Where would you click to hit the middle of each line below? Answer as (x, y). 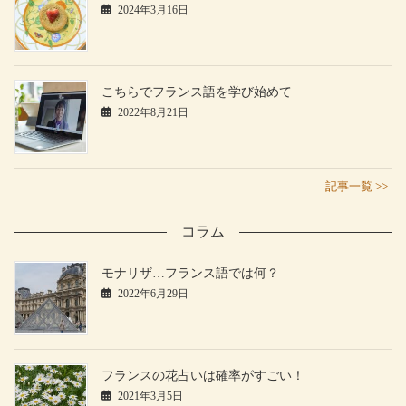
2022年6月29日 (153, 294)
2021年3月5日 (150, 396)
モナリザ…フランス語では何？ (190, 274)
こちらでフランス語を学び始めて (197, 92)
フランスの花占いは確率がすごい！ (203, 376)
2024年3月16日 (153, 10)
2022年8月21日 (153, 112)
